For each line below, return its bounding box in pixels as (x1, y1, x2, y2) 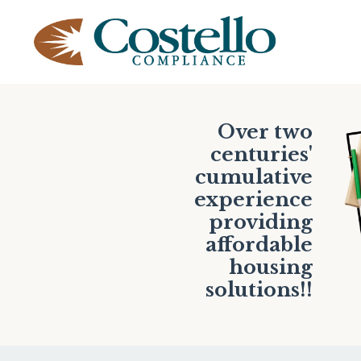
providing (209, 210, 313, 234)
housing (229, 255, 313, 280)
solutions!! (205, 278, 313, 302)
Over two (218, 120, 313, 144)
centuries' (210, 143, 313, 167)
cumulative (195, 165, 313, 189)
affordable (205, 233, 313, 257)
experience (194, 188, 313, 212)
